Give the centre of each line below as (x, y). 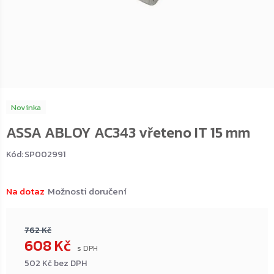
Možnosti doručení (87, 191)
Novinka (26, 107)
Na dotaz (25, 191)
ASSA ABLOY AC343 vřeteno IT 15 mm (128, 132)
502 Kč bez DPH (56, 263)
